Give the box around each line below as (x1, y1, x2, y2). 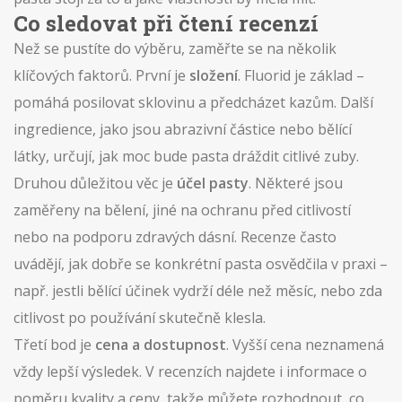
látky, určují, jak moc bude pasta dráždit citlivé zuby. (13, 146, 359, 166)
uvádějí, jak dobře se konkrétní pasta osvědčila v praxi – (13, 254, 388, 274)
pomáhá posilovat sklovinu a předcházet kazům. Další (13, 92, 373, 112)
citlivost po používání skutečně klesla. (13, 308, 266, 328)
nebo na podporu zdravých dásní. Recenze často (13, 227, 336, 247)
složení (189, 66, 238, 85)
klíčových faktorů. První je (13, 66, 189, 85)
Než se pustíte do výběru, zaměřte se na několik (13, 39, 336, 58)
